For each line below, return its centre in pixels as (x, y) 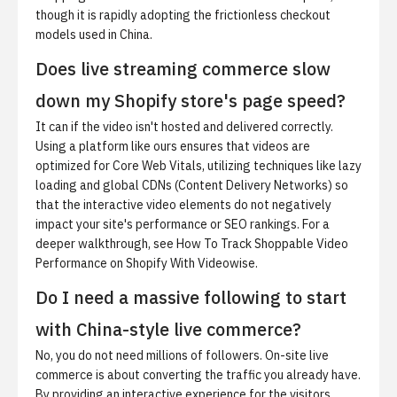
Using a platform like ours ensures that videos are (173, 146)
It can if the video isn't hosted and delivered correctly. (184, 127)
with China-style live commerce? (168, 329)
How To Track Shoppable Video (262, 244)
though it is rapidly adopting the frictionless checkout (183, 15)
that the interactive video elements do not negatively (183, 205)
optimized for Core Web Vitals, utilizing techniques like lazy (198, 166)
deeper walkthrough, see (106, 244)
